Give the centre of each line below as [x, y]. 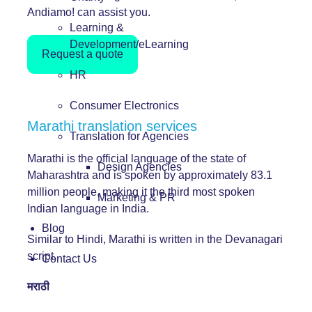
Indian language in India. [88, 208]
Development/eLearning [129, 44]
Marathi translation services [112, 126]
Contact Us [69, 259]
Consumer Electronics [124, 106]
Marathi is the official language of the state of [136, 158]
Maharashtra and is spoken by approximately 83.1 [150, 175]
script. [42, 256]
